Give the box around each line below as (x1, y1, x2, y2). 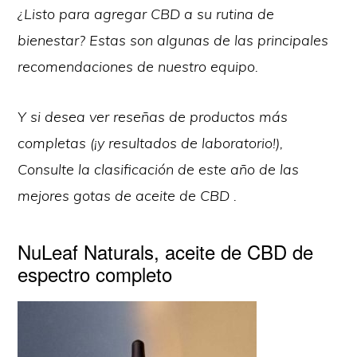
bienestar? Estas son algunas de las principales (18, 30, 329, 49)
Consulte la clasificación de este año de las (18, 159, 300, 178)
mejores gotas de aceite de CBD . (18, 186, 237, 205)
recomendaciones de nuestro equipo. (18, 57, 259, 76)
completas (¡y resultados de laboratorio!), (18, 133, 284, 152)
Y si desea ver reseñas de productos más (18, 107, 288, 126)
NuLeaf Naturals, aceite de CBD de (18, 237, 314, 265)
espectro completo (18, 259, 173, 288)
